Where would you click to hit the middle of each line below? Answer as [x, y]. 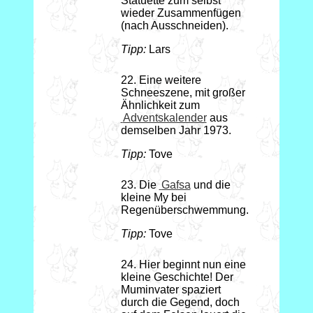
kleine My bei [153, 198]
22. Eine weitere [161, 80]
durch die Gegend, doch [180, 303]
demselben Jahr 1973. [176, 131]
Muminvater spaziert [170, 290]
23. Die [140, 185]
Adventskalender [165, 118]
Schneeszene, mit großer [183, 93]
